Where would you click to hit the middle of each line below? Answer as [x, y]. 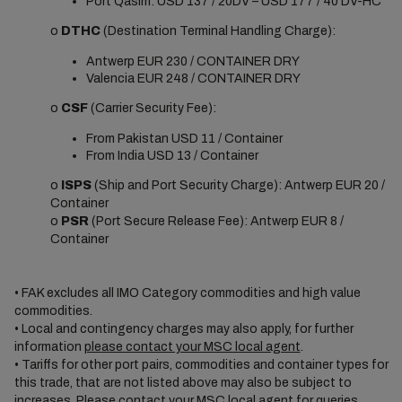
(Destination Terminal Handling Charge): [218, 31]
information [49, 347]
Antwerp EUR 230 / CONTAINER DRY [192, 61]
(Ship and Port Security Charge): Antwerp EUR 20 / [238, 185]
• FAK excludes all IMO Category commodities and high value [187, 293]
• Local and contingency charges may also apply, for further [184, 329]
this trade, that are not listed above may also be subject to [183, 383]
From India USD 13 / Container [172, 156]
